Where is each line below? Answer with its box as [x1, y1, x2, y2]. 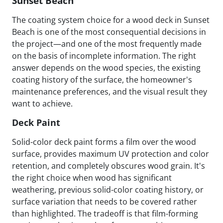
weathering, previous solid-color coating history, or [12, 184, 204, 196]
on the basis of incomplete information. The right [12, 50, 196, 62]
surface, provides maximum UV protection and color [12, 148, 209, 160]
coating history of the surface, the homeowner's [12, 74, 192, 86]
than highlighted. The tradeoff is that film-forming [12, 208, 198, 220]
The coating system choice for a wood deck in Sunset [12, 14, 210, 26]
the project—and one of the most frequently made [12, 38, 202, 50]
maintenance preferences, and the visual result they [12, 86, 207, 98]
